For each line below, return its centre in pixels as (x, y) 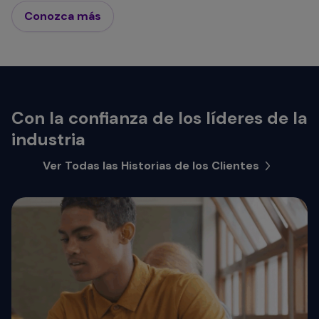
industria (48, 139)
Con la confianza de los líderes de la (159, 117)
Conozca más (63, 16)
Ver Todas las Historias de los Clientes (151, 165)
